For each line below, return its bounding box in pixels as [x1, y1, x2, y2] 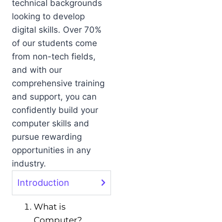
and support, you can [12, 91, 97, 102]
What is [34, 201, 65, 212]
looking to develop [12, 11, 85, 21]
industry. [12, 158, 46, 168]
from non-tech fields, [12, 51, 96, 61]
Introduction [17, 177, 69, 188]
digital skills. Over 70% [12, 24, 102, 35]
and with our [12, 64, 62, 75]
